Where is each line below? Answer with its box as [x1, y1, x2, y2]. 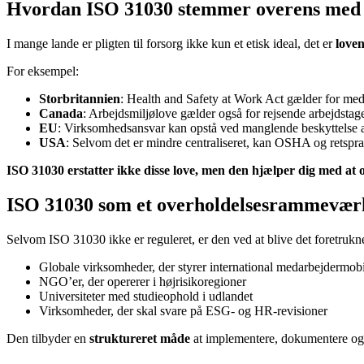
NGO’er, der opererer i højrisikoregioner [39, 274, 246, 288]
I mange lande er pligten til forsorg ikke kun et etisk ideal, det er [6, 36, 336, 50]
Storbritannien [39, 91, 120, 106]
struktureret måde [89, 331, 190, 345]
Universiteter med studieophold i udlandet [39, 288, 253, 303]
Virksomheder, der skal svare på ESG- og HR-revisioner [39, 303, 327, 318]
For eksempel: [6, 63, 79, 78]
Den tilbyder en [6, 331, 89, 345]
